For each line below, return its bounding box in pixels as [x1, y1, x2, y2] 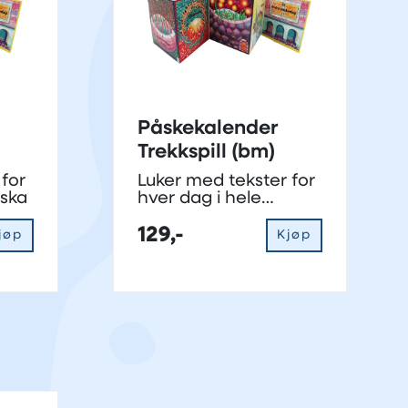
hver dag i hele [137, 190, 261, 209]
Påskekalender [137, 119, 278, 139]
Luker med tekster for [137, 173, 315, 191]
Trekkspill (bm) [137, 143, 275, 163]
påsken [137, 208, 198, 226]
